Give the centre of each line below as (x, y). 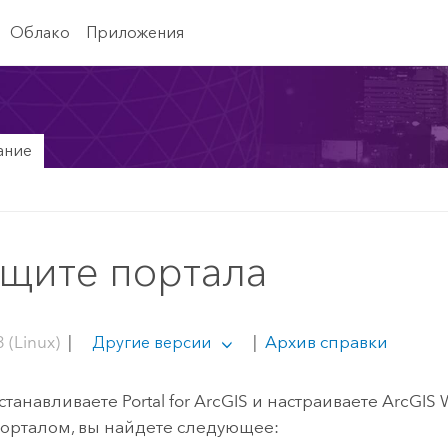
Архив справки (324, 341)
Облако (39, 32)
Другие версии (151, 342)
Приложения (134, 32)
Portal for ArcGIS (185, 400)
